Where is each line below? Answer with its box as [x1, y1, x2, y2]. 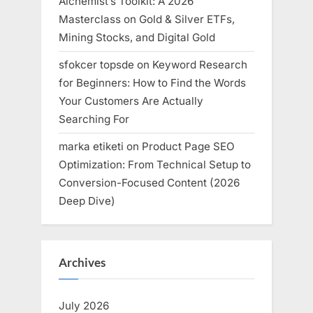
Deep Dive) [59, 194, 115, 208]
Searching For [59, 112, 129, 126]
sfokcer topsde [59, 58, 134, 72]
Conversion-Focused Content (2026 [59, 176, 240, 190]
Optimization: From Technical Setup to [59, 158, 251, 172]
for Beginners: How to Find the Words [59, 76, 246, 90]
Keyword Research [152, 58, 247, 72]
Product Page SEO [142, 140, 235, 154]
